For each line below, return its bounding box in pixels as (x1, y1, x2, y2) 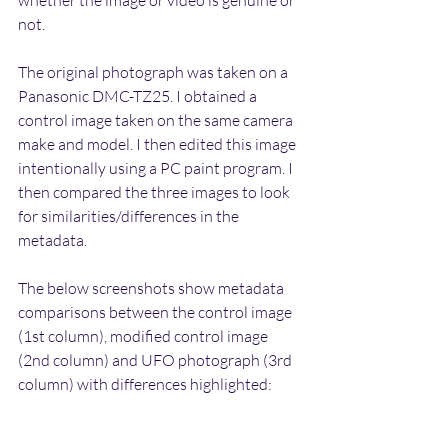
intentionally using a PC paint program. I (18, 157, 296, 178)
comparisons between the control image (18, 301, 295, 322)
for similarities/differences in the (18, 205, 242, 226)
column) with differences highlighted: (18, 373, 272, 394)
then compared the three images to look (18, 181, 293, 202)
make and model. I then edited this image (18, 133, 299, 154)
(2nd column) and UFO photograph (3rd (18, 349, 295, 370)
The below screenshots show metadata (18, 277, 287, 298)
